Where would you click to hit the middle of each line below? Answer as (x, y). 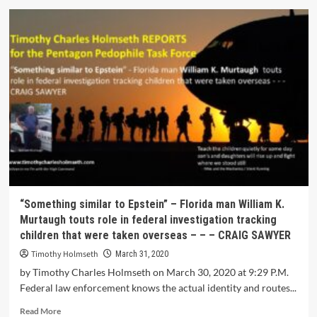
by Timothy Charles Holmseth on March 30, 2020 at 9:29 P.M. (154, 272)
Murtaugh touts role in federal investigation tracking (148, 220)
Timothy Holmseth (64, 254)
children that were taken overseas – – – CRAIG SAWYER (155, 235)
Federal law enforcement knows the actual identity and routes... (158, 288)
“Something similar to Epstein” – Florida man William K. (152, 204)
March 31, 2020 (142, 254)
